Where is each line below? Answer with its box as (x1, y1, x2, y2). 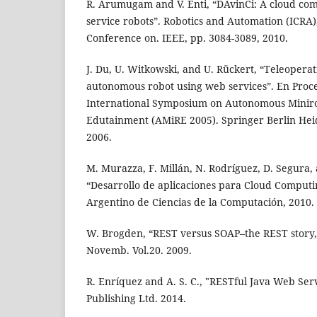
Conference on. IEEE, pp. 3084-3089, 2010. (86, 31, 288, 45)
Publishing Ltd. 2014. (86, 292, 186, 306)
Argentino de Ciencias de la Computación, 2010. (86, 195, 314, 209)
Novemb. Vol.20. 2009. (86, 243, 192, 258)
